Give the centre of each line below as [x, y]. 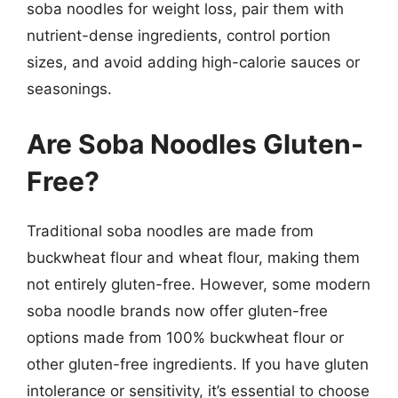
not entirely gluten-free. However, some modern [199, 284]
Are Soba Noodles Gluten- [195, 143]
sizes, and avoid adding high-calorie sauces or [193, 62]
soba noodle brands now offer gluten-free [177, 310]
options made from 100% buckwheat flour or [185, 337]
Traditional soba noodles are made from [170, 231]
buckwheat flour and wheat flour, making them [193, 257]
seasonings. [69, 89]
